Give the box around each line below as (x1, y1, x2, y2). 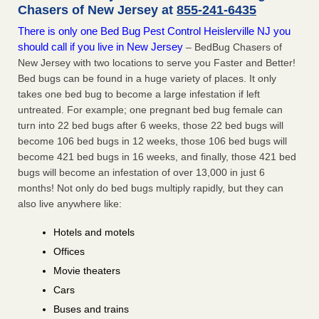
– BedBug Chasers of (183, 41, 282, 53)
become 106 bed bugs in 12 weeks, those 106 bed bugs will (18, 135, 287, 147)
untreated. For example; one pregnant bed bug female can (18, 104, 283, 116)
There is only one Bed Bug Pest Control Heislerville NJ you (18, 25, 291, 38)
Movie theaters (53, 265, 120, 277)
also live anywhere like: (18, 198, 122, 210)
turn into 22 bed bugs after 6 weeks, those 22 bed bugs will (18, 120, 283, 132)
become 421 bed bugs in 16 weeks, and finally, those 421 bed (18, 151, 296, 163)
